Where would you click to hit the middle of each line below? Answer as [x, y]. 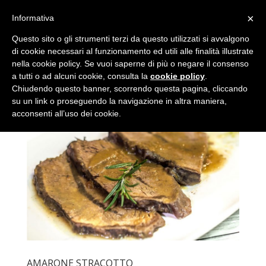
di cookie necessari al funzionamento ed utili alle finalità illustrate [133, 51]
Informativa [33, 18]
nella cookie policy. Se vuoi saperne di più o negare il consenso [130, 64]
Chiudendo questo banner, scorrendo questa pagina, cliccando [130, 88]
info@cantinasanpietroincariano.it [178, 9]
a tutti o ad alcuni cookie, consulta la [81, 76]
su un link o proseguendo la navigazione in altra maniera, [119, 101]
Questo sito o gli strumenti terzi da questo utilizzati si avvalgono [131, 39]
